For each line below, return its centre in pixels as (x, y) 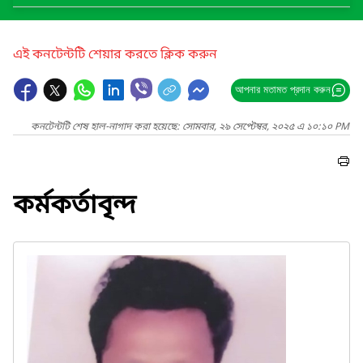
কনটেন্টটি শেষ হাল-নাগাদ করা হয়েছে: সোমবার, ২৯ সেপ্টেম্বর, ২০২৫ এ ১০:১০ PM (190, 127)
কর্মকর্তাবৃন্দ (75, 207)
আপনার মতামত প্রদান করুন (282, 90)
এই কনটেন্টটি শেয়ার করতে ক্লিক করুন (115, 55)
